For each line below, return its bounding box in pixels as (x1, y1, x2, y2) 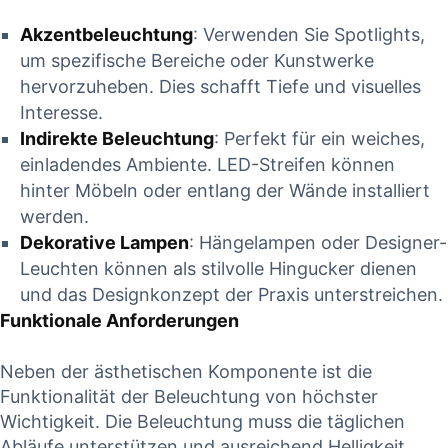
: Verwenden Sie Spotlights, (193, 24, 425, 46)
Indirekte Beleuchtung (20, 128, 214, 150)
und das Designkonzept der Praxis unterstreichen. (20, 284, 443, 306)
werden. (20, 206, 89, 228)
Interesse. (20, 102, 103, 124)
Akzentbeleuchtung (20, 24, 193, 46)
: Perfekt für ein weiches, (214, 128, 425, 150)
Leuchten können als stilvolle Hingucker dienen (20, 258, 417, 280)
